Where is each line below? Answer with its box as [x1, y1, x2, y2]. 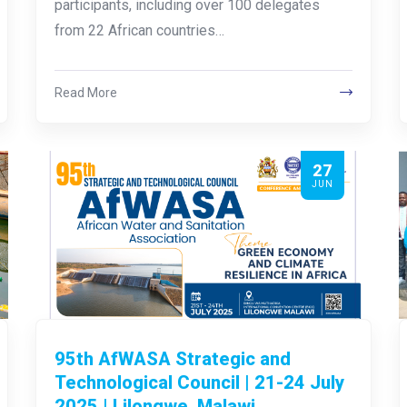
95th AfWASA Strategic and [54, 347, 291, 370]
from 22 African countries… [54, 21, 224, 39]
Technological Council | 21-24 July [54, 371, 344, 393]
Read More [54, 84, 117, 100]
